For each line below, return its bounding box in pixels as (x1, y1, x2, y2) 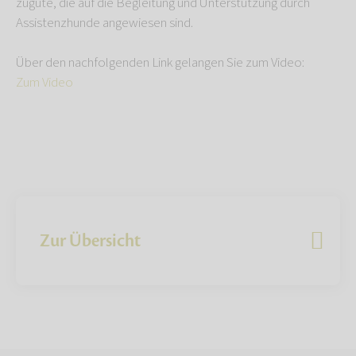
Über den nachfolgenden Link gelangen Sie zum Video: (16, 53, 304, 73)
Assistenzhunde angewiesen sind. (16, 14, 193, 33)
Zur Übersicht (40, 230, 141, 253)
